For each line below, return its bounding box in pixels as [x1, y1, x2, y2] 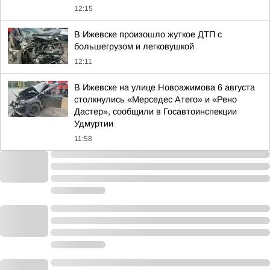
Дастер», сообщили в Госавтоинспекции [74, 107, 237, 116]
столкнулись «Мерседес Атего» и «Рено [74, 95, 237, 104]
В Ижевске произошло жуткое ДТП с [74, 30, 222, 39]
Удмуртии [74, 119, 113, 128]
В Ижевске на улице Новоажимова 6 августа [74, 83, 255, 92]
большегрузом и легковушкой [74, 42, 194, 51]
